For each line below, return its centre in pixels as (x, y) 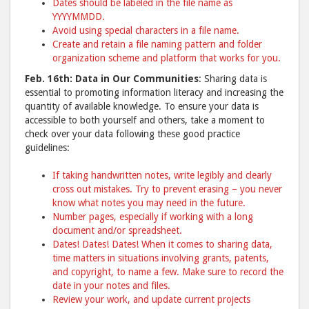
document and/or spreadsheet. (117, 231)
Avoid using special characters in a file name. (146, 31)
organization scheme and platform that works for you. (167, 58)
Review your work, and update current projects (151, 300)
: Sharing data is (233, 79)
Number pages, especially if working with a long (153, 217)
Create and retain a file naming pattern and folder (157, 44)
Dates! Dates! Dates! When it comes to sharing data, (162, 245)
